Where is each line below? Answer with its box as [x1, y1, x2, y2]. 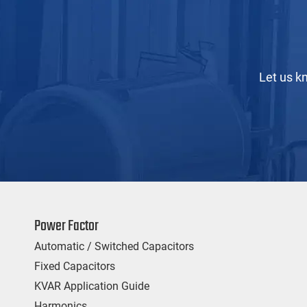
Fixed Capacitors [34, 259, 115, 273]
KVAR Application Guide [34, 279, 149, 293]
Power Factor [34, 214, 99, 238]
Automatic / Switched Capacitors [34, 239, 194, 253]
